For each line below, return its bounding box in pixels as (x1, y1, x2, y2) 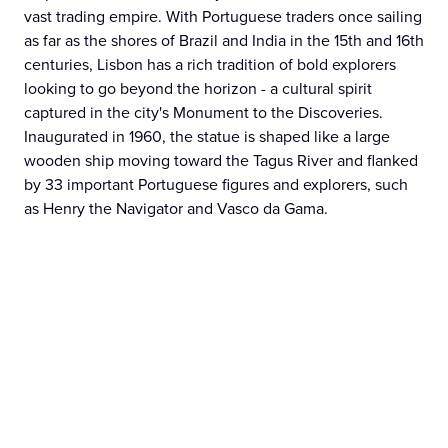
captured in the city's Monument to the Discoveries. (24, 101, 383, 124)
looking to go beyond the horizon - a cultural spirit (24, 77, 372, 100)
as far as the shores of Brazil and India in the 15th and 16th (24, 29, 424, 52)
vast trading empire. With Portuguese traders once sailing (24, 5, 422, 28)
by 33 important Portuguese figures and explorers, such (24, 173, 408, 196)
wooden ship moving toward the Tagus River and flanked (24, 149, 418, 172)
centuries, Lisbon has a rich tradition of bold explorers (24, 53, 396, 76)
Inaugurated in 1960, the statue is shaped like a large (24, 125, 390, 148)
